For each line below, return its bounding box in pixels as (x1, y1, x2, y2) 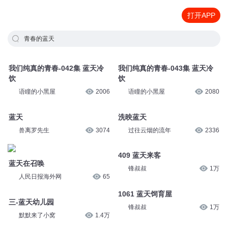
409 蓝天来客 (118, 151, 161, 160)
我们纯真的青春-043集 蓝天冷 (118, 64, 213, 72)
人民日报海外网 (18, 173, 62, 181)
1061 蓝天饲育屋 (118, 189, 172, 198)
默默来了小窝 (18, 211, 55, 219)
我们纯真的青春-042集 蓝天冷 (8, 64, 104, 72)
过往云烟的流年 (128, 126, 171, 134)
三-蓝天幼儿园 (8, 197, 54, 206)
